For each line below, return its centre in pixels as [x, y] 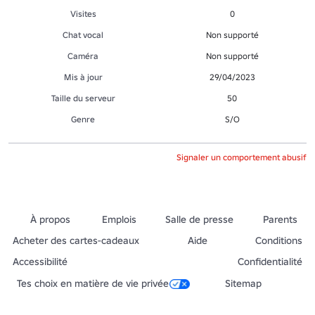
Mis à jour [83, 77]
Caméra [83, 56]
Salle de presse [200, 219]
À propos [51, 219]
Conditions [279, 240]
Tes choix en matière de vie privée [93, 283]
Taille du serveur [83, 98]
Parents [280, 219]
